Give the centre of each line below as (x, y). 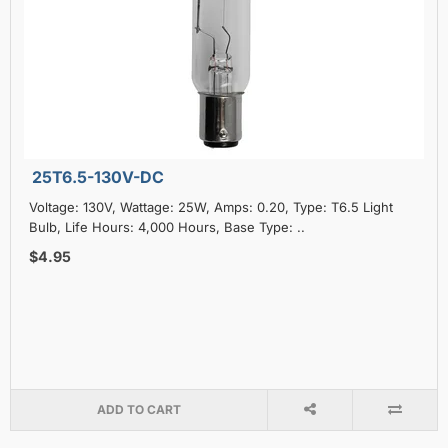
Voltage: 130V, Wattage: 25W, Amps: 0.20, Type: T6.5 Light (211, 206)
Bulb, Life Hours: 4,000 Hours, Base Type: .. (167, 226)
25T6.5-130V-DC (98, 176)
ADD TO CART (138, 409)
